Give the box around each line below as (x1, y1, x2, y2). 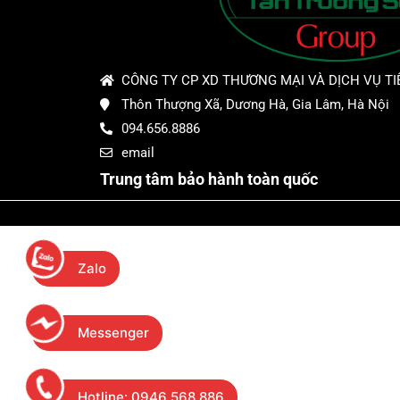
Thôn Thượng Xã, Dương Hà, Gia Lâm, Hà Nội (121, 96, 389, 113)
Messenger (78, 324, 149, 341)
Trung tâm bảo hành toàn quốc (100, 170, 318, 189)
